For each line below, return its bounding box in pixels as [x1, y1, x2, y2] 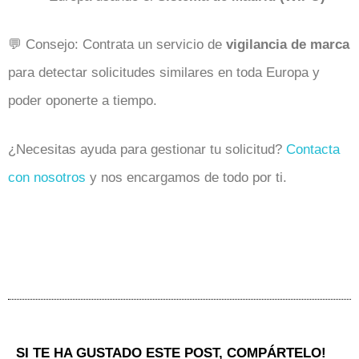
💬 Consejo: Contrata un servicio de [8, 37, 226, 52]
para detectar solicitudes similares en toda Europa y [8, 65, 320, 80]
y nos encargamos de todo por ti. [86, 169, 287, 185]
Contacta [286, 141, 340, 157]
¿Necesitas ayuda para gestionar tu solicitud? [8, 141, 286, 157]
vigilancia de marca [226, 37, 349, 52]
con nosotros [8, 169, 86, 185]
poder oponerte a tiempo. [8, 93, 157, 108]
